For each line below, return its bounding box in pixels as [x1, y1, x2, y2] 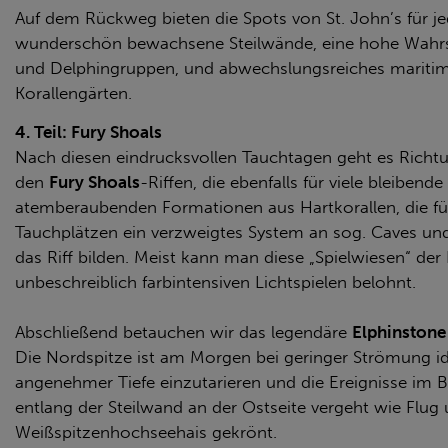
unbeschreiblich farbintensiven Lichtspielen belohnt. [15, 272, 416, 292]
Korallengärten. [15, 83, 132, 103]
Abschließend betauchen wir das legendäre [15, 322, 352, 342]
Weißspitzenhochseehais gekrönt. [15, 422, 277, 442]
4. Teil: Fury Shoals [15, 122, 162, 142]
